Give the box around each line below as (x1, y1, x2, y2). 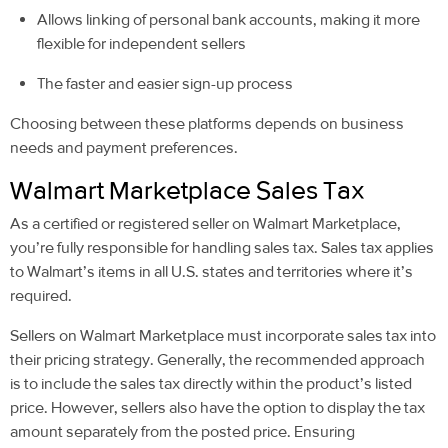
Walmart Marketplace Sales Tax (10, 175, 370, 206)
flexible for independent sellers (37, 34, 247, 54)
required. (10, 286, 72, 306)
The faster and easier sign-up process (37, 74, 294, 94)
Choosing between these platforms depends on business (10, 114, 404, 134)
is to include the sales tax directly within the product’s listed (10, 374, 412, 394)
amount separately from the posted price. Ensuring (10, 422, 355, 442)
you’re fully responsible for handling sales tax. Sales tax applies (10, 238, 434, 258)
